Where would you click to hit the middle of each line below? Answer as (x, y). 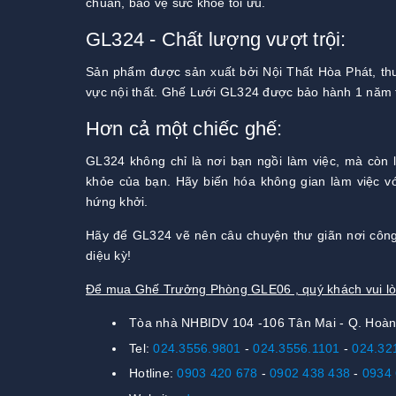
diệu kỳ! (108, 256)
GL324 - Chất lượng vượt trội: (216, 40)
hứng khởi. (117, 202)
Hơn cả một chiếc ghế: (184, 129)
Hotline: (153, 373)
